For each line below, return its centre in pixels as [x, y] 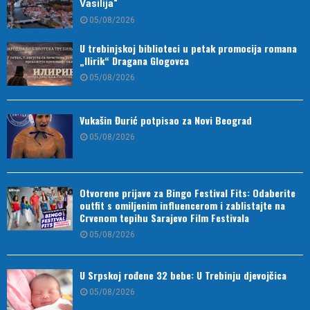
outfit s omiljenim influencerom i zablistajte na [182, 205]
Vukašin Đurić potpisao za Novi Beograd [166, 120]
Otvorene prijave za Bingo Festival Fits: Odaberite [188, 192]
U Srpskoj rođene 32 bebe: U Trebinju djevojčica [183, 275]
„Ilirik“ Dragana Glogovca [134, 61]
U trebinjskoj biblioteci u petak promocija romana [188, 48]
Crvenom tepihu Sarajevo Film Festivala [164, 217]
